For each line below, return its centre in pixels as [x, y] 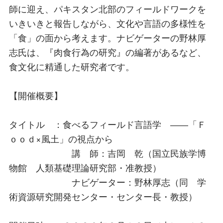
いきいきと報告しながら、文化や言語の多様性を [108, 23]
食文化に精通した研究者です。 [72, 66]
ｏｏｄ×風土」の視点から [61, 139]
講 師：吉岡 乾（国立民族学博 [108, 153]
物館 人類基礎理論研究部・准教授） [85, 167]
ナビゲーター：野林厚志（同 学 [108, 182]
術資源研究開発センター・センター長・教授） [103, 196]
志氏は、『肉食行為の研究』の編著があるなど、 [108, 52]
